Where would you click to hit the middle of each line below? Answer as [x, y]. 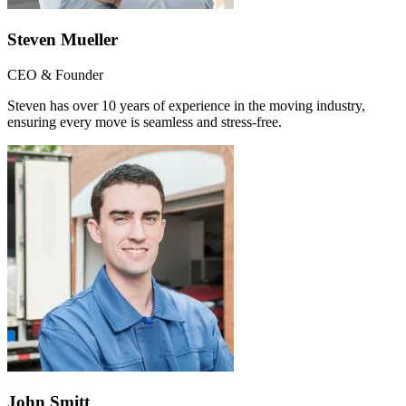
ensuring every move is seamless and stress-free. [145, 121]
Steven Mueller [63, 40]
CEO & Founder [55, 74]
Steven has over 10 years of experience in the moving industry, [186, 105]
